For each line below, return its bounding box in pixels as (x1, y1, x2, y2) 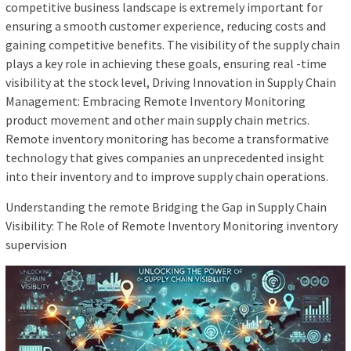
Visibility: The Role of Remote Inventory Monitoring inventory (5, 218, 338, 234)
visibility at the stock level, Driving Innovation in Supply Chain (5, 74, 336, 91)
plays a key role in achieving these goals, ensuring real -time (5, 56, 327, 72)
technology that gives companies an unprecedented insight (5, 150, 324, 166)
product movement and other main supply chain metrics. (5, 112, 309, 128)
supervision (5, 237, 67, 253)
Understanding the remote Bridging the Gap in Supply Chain (5, 199, 327, 215)
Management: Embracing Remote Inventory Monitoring (5, 93, 306, 110)
